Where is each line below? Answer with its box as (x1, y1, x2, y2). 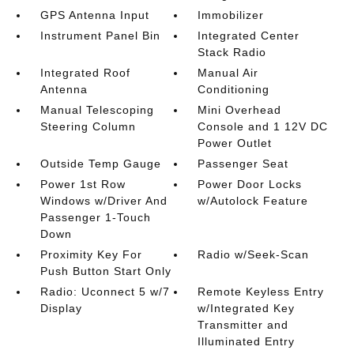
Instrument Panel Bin (40, 29, 160, 42)
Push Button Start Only (40, 265, 171, 277)
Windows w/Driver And (40, 194, 168, 207)
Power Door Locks (198, 178, 303, 190)
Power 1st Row (40, 178, 126, 190)
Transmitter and (198, 318, 289, 331)
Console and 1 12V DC (198, 120, 329, 133)
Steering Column (40, 120, 136, 133)
